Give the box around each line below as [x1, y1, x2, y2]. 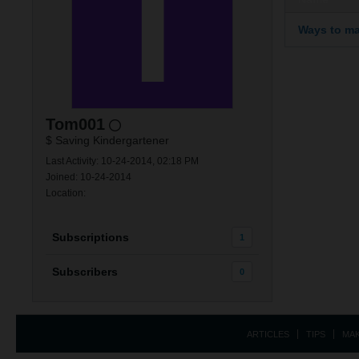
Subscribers [52, 265, 118, 278]
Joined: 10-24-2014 [46, 171, 131, 183]
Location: [46, 188, 86, 199]
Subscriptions [52, 231, 129, 244]
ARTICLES [247, 329, 289, 339]
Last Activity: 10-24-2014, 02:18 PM [46, 155, 199, 167]
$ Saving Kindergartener [46, 134, 169, 147]
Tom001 [46, 115, 105, 133]
